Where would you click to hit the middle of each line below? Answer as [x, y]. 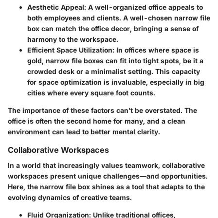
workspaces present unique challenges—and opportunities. [108, 176]
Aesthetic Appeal [56, 7]
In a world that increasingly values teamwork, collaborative [106, 165]
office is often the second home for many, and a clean [97, 121]
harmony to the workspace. [73, 39]
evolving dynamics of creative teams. [70, 197]
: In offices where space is [156, 50]
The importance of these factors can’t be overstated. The [102, 110]
